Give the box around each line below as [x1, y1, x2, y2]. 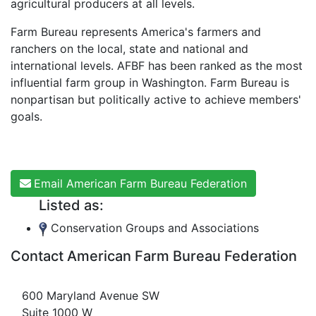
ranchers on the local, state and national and [11, 42, 248, 56]
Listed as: [39, 197, 104, 214]
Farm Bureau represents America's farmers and [11, 25, 261, 39]
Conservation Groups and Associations [47, 221, 259, 235]
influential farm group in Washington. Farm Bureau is [11, 75, 289, 90]
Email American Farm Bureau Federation [34, 176, 247, 190]
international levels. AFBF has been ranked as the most [11, 59, 303, 73]
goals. [11, 109, 42, 123]
